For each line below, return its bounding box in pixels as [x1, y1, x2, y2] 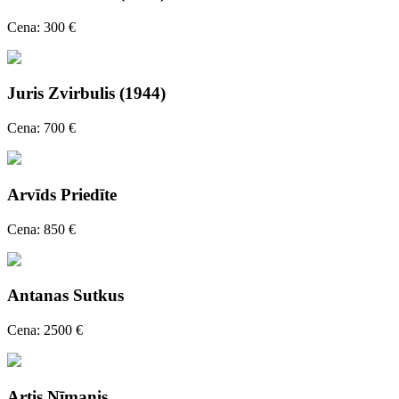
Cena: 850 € [7, 221, 76, 237]
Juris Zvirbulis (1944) [7, 84, 166, 103]
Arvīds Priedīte [7, 184, 117, 204]
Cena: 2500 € [7, 322, 83, 338]
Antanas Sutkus [7, 286, 124, 305]
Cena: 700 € [7, 120, 76, 136]
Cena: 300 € [7, 19, 76, 35]
